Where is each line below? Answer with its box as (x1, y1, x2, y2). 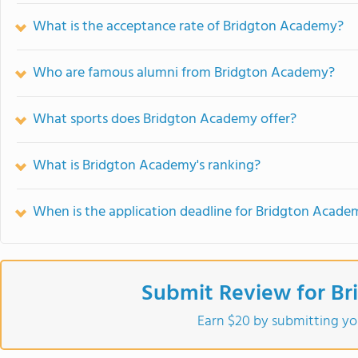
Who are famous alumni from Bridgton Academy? (33, 61, 335, 85)
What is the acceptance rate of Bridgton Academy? (33, 14, 344, 38)
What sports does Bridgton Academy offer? (33, 107, 296, 131)
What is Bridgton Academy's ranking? (33, 153, 261, 177)
